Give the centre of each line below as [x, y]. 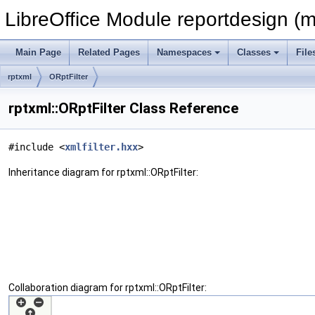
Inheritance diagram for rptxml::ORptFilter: [103, 172]
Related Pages [109, 52]
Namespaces [184, 52]
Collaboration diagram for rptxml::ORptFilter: [108, 288]
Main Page [38, 52]
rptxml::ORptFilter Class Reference [123, 108]
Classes [254, 52]
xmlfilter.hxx [101, 147]
